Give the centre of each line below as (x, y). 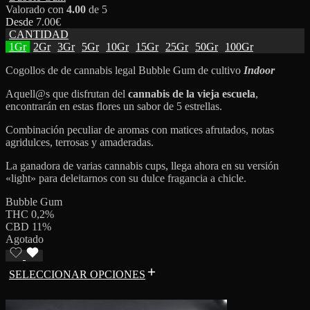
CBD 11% (28, 226)
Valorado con (36, 9)
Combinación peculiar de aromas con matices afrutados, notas (140, 129)
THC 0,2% (30, 214)
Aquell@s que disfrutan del (67, 93)
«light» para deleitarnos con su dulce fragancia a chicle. (126, 178)
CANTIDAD (39, 34)
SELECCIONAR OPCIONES (77, 274)
